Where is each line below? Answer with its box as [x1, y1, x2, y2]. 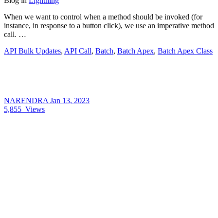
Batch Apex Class [158, 46, 213, 55]
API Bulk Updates [4, 46, 61, 55]
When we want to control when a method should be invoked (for [4, 12, 202, 21]
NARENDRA [4, 96, 50, 105]
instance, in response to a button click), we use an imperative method [4, 21, 214, 30]
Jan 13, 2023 [50, 96, 90, 105]
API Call [64, 46, 91, 55]
